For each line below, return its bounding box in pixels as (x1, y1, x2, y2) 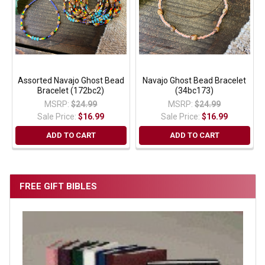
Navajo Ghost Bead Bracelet (143, 75, 247, 85)
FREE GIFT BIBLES (19, 180, 97, 192)
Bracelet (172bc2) (37, 85, 105, 95)
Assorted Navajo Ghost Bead (17, 75, 124, 85)
